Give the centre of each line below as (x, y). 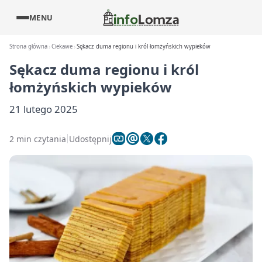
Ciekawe (62, 46)
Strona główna (28, 46)
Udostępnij (90, 139)
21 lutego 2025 (44, 109)
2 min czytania (38, 139)
